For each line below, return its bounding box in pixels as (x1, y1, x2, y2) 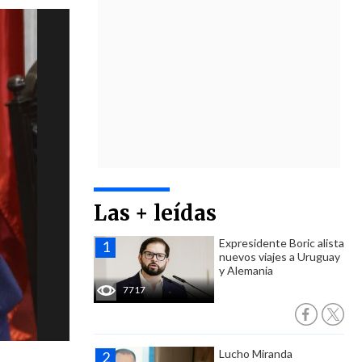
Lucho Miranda (219, 347, 293, 360)
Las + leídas (94, 200, 217, 226)
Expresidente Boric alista (219, 236, 344, 250)
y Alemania (219, 263, 273, 277)
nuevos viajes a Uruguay (219, 250, 340, 263)
